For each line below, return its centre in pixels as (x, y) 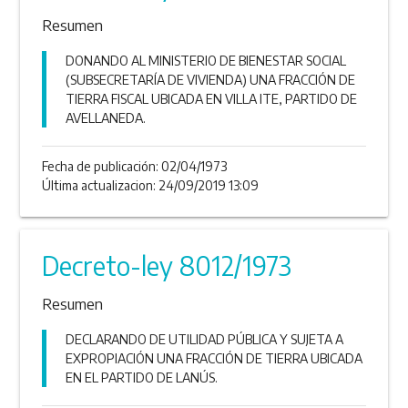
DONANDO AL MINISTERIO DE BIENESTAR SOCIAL (206, 60)
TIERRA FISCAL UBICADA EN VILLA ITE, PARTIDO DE (212, 98)
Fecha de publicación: (102, 166)
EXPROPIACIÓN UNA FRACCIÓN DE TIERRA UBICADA (214, 359)
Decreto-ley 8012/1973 (167, 265)
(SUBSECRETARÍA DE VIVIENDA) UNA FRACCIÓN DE (211, 79)
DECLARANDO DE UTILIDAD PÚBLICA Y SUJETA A (205, 340)
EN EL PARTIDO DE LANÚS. (142, 378)
